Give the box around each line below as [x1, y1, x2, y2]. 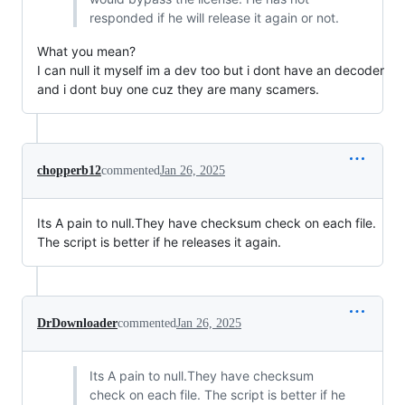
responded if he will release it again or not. [89, 10, 339, 25]
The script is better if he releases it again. [37, 234, 281, 250]
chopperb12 [37, 164, 101, 177]
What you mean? [37, 43, 136, 59]
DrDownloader [37, 316, 118, 330]
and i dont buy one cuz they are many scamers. [37, 81, 319, 97]
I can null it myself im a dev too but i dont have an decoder [37, 62, 384, 78]
